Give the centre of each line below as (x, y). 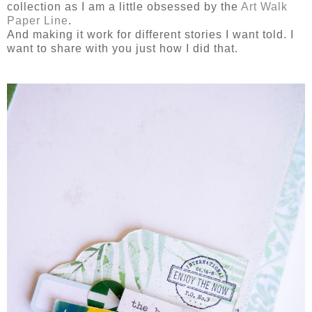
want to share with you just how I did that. (123, 49)
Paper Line (38, 21)
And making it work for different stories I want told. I (150, 35)
